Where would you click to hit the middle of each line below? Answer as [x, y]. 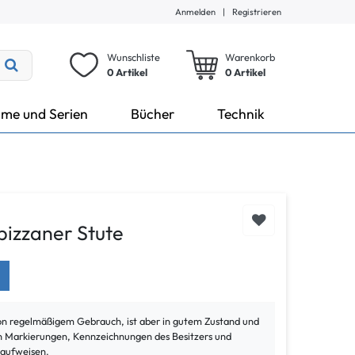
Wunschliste [133, 57]
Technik [241, 113]
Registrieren [257, 12]
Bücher [153, 113]
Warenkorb [250, 57]
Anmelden [195, 12]
